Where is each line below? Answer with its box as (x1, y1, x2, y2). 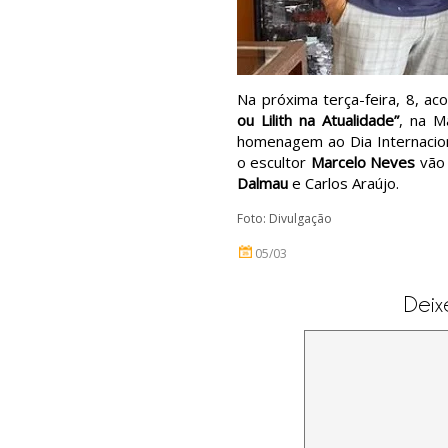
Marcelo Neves (310, 152, 416, 172)
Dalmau (237, 173, 288, 193)
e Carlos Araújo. (288, 173, 399, 193)
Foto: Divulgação (237, 210, 332, 227)
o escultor (237, 152, 311, 172)
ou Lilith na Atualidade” (237, 110, 399, 130)
